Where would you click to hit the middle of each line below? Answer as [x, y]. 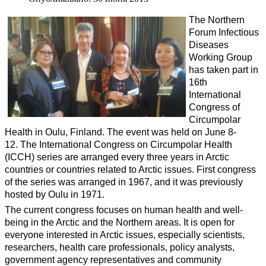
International [215, 94]
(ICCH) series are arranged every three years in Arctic [117, 157]
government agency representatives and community [113, 259]
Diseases [209, 45]
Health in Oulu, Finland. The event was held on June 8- [121, 132]
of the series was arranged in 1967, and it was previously [124, 182]
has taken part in [224, 69]
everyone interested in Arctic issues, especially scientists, [125, 235]
